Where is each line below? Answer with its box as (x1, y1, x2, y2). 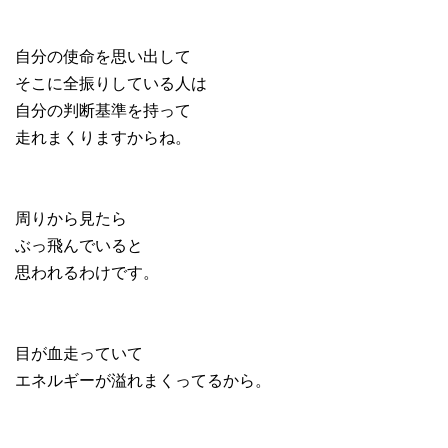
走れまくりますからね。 (15, 125, 191, 149)
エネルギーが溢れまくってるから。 (15, 368, 271, 392)
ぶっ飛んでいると (15, 233, 143, 257)
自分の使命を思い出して (15, 44, 191, 68)
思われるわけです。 (15, 260, 159, 284)
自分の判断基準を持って (15, 98, 191, 122)
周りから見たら (15, 206, 127, 230)
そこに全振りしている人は (15, 71, 207, 95)
